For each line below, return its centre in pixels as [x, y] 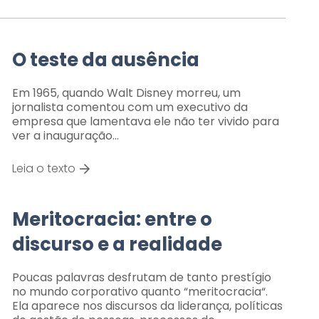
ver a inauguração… [65, 136]
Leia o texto [43, 168]
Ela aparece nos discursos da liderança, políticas [147, 305]
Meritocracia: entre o [112, 219]
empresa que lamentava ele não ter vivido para [145, 122]
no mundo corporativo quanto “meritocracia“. [140, 291]
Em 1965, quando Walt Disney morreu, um [126, 93]
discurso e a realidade [117, 244]
